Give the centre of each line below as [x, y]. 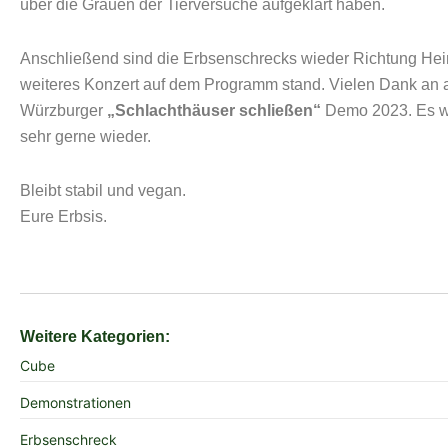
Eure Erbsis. [63, 217]
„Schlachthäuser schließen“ [214, 111]
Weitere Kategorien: [95, 337]
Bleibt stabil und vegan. [103, 191]
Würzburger [63, 111]
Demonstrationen [75, 403]
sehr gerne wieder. [85, 137]
